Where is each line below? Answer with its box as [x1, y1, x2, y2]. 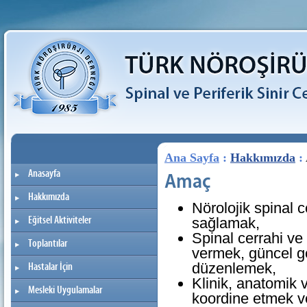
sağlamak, [192, 214, 260, 232]
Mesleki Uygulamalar [28, 284, 102, 296]
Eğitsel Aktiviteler [28, 214, 91, 226]
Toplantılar [28, 238, 67, 249]
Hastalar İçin [28, 261, 73, 273]
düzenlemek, [192, 260, 276, 278]
